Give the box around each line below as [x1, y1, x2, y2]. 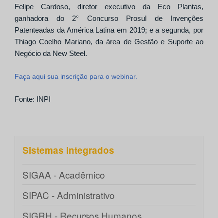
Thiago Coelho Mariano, [15, 37, 92, 46]
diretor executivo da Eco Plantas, [70, 2, 203, 11]
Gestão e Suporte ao [131, 37, 204, 46]
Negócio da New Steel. [15, 49, 87, 57]
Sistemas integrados [22, 144, 114, 157]
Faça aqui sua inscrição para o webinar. [15, 72, 137, 80]
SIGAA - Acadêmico [22, 168, 105, 182]
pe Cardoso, [26, 2, 70, 11]
